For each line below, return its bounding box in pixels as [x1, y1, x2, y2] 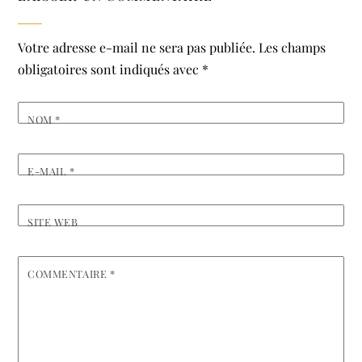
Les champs [259, 39, 326, 57]
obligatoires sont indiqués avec [18, 61, 203, 78]
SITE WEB [27, 215, 78, 229]
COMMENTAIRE [27, 266, 110, 280]
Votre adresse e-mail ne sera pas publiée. [18, 39, 256, 57]
